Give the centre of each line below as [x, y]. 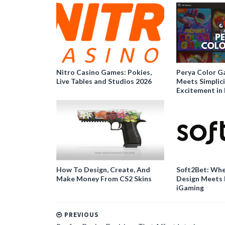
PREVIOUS [81, 214]
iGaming [190, 187]
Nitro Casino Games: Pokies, [104, 72]
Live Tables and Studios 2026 [104, 81]
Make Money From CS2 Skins [104, 178]
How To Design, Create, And [103, 169]
